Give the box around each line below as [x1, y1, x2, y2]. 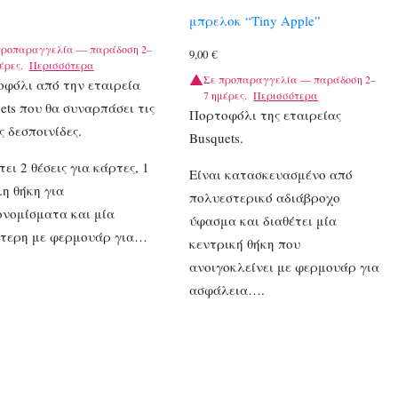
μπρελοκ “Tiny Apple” [189, 12, 322, 30]
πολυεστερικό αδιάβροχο [189, 187, 341, 206]
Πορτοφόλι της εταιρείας [189, 105, 342, 123]
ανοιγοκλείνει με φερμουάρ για [189, 257, 380, 275]
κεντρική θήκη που [189, 234, 301, 252]
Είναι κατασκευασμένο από [189, 164, 354, 183]
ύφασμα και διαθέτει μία [189, 211, 338, 229]
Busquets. [189, 128, 244, 147]
